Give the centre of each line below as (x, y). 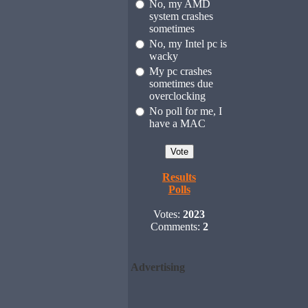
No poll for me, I (185, 111)
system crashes (181, 16)
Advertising (157, 267)
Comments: (176, 227)
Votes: (168, 214)
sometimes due (181, 84)
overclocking (177, 96)
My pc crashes (180, 71)
